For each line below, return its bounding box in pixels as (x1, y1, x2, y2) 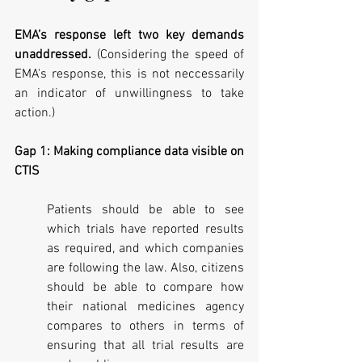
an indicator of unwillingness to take (15, 85, 244, 102)
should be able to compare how (47, 279, 244, 296)
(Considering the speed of (96, 46, 244, 63)
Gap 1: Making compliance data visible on (15, 143, 244, 160)
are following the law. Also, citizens (47, 259, 244, 276)
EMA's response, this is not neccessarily (15, 65, 244, 82)
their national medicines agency (47, 298, 244, 315)
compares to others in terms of (47, 318, 244, 335)
